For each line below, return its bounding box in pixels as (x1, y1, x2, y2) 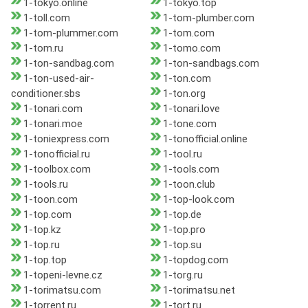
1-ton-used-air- (23, 72, 94, 85)
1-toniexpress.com (23, 133, 109, 146)
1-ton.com (162, 72, 211, 85)
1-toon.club (162, 178, 215, 191)
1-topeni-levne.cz (23, 269, 102, 282)
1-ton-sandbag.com (23, 57, 114, 70)
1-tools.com (162, 163, 219, 176)
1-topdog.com (162, 254, 228, 267)
